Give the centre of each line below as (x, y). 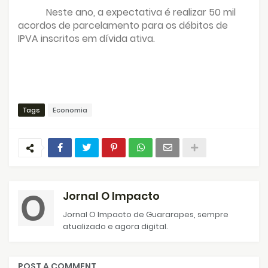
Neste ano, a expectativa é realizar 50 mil (141, 12)
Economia (70, 110)
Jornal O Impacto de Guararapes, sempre (146, 214)
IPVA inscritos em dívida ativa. (86, 38)
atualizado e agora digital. (115, 226)
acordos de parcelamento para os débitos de (123, 25)
